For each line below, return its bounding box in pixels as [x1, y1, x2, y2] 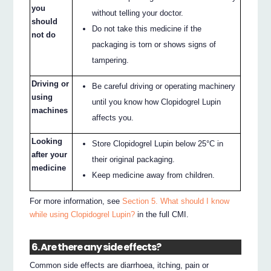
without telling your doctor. [92, 8, 184, 18]
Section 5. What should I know [122, 197, 230, 206]
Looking [31, 136, 63, 146]
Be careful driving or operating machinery [92, 81, 236, 91]
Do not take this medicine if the [92, 24, 202, 33]
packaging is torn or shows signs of [92, 39, 217, 49]
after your [31, 149, 68, 159]
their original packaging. [92, 154, 175, 164]
